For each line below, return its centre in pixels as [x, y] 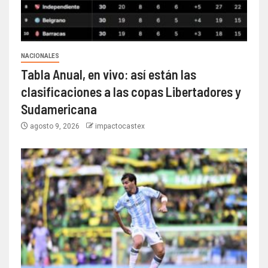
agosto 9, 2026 [55, 126]
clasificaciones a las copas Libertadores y [131, 91]
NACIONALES [40, 56]
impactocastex [120, 126]
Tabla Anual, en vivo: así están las [109, 74]
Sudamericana [59, 109]
